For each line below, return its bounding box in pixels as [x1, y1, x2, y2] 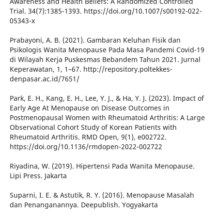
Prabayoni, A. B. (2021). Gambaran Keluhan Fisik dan [9, 35, 181, 45]
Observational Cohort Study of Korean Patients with [9, 123, 177, 132]
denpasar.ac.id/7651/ [9, 74, 79, 84]
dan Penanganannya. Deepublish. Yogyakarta [9, 200, 158, 210]
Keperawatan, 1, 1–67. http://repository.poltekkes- [9, 64, 172, 74]
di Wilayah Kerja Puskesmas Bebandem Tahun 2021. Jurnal [9, 55, 201, 64]
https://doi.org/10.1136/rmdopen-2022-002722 [9, 142, 162, 152]
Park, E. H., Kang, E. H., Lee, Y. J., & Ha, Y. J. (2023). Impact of [9, 93, 204, 103]
